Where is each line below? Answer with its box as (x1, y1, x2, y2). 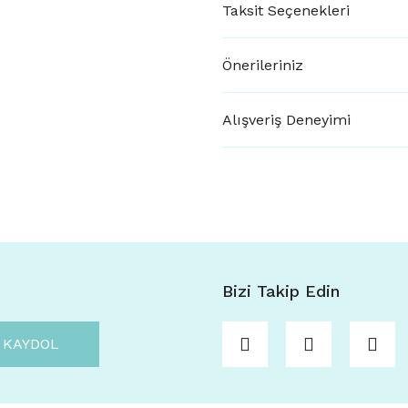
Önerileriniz (222, 56, 303, 74)
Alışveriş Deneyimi (222, 110, 351, 128)
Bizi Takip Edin (221, 281, 340, 301)
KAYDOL (2, 335, 59, 352)
